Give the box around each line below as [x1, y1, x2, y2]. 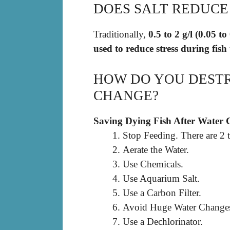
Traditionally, [93, 29, 148, 40]
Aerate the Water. [123, 144, 189, 155]
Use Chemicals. [123, 158, 183, 169]
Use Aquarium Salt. [123, 172, 200, 184]
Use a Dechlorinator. [123, 216, 203, 227]
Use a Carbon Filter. [123, 187, 201, 198]
